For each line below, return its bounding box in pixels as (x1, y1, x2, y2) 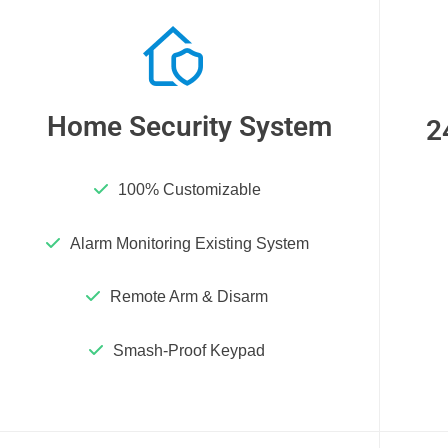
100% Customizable (117, 180, 261, 198)
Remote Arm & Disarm (110, 288, 269, 306)
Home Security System (46, 110, 332, 144)
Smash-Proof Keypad (113, 342, 266, 360)
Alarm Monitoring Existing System (69, 234, 309, 252)
